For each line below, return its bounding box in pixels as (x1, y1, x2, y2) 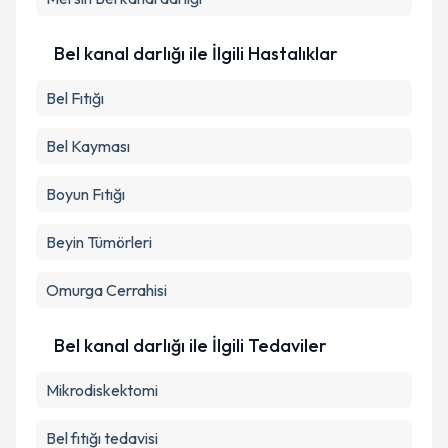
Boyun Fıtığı (46, 184, 125, 204)
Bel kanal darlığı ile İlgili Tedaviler (54, 334, 327, 357)
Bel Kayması (46, 136, 130, 156)
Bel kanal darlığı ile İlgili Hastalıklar (54, 42, 338, 65)
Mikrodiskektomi (46, 380, 158, 400)
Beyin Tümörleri (46, 232, 152, 252)
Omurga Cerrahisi (46, 280, 167, 300)
